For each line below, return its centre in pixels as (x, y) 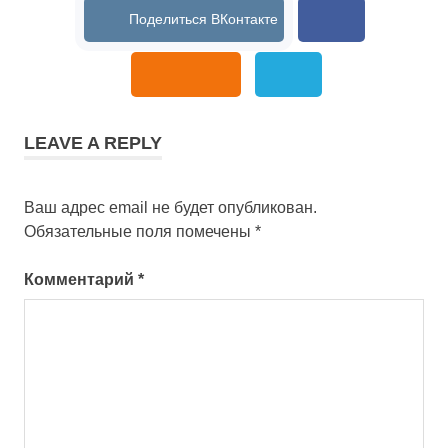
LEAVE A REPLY (93, 143)
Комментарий (81, 280)
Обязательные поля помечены (139, 232)
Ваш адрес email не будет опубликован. (170, 208)
